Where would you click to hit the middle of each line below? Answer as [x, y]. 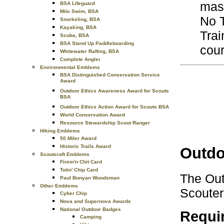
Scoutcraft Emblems [65, 154]
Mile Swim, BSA [79, 11]
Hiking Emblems [60, 131]
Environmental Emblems [70, 67]
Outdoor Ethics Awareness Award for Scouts [114, 91]
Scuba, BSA [74, 35]
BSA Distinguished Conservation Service [110, 75]
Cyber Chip [73, 193]
